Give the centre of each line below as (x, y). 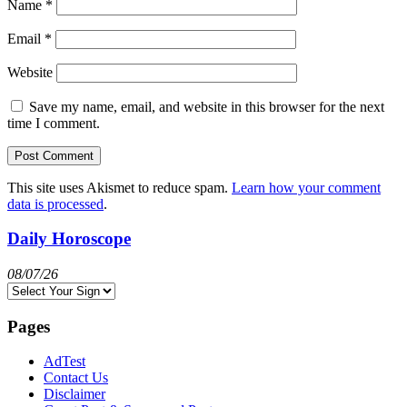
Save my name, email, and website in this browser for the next (207, 106)
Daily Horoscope (69, 239)
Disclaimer (74, 394)
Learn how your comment (306, 187)
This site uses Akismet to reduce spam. (119, 187)
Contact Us (76, 378)
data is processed (55, 203)
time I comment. (54, 123)
